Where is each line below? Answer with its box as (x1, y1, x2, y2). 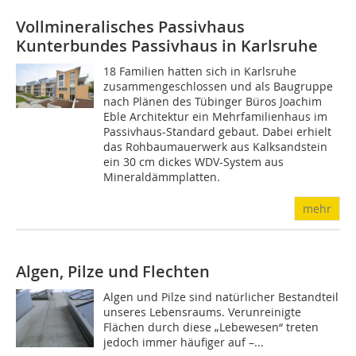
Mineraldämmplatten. (103, 168, 221, 184)
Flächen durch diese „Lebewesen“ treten (103, 319, 319, 335)
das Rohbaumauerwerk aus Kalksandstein (103, 138, 328, 154)
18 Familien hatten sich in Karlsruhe (103, 63, 297, 79)
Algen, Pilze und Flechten (16, 260, 210, 282)
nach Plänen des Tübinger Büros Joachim (103, 93, 323, 109)
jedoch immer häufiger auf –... (103, 334, 265, 350)
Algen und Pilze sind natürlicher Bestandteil (103, 288, 339, 304)
